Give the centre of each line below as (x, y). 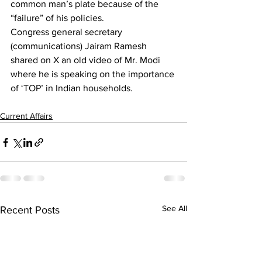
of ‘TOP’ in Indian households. (72, 88)
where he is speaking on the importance (94, 74)
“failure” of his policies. (57, 18)
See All (175, 208)
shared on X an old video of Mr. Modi (87, 60)
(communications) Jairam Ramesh (80, 46)
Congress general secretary (68, 32)
